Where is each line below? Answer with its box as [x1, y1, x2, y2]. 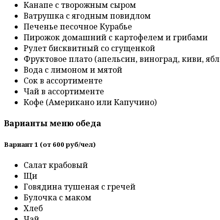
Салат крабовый [24, 159, 88, 170]
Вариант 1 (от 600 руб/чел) [4, 139, 96, 149]
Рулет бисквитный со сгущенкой [24, 43, 155, 54]
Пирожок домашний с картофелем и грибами [24, 32, 208, 43]
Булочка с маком [24, 192, 91, 203]
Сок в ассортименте [24, 75, 103, 86]
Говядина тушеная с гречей [24, 181, 136, 192]
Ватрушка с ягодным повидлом [24, 10, 151, 22]
